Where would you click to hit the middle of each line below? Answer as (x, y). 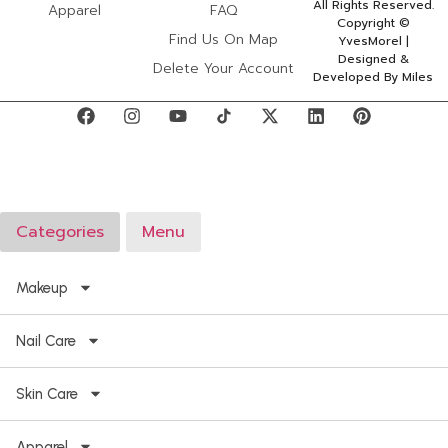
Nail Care (46, 340)
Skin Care (47, 393)
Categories (60, 231)
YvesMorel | (373, 41)
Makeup (42, 287)
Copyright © (373, 23)
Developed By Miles (373, 77)
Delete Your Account (224, 69)
